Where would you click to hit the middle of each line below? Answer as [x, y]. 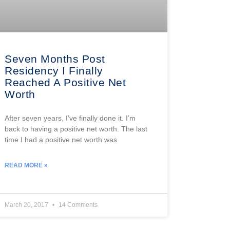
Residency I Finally [54, 70]
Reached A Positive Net [65, 82]
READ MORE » [26, 165]
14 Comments [78, 205]
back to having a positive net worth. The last [76, 129]
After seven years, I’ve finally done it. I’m [70, 118]
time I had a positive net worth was [61, 139]
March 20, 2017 [27, 205]
